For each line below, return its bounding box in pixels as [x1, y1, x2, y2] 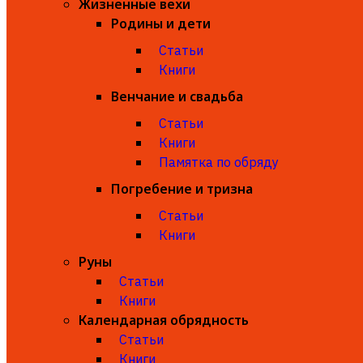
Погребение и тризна [111, 180, 253, 198]
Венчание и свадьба [111, 88, 243, 105]
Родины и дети [111, 15, 211, 32]
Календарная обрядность [79, 311, 249, 329]
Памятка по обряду [159, 154, 279, 170]
